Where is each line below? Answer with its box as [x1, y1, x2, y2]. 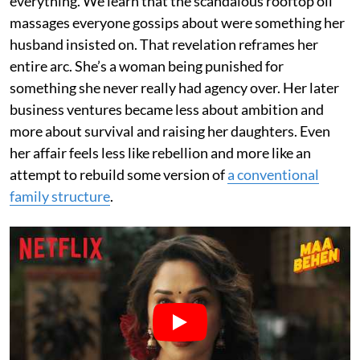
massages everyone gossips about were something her [10, 14, 345, 31]
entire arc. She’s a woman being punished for [10, 57, 284, 75]
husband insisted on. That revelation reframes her [10, 35, 318, 53]
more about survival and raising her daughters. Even [10, 122, 330, 140]
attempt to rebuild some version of [10, 166, 227, 183]
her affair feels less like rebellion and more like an [10, 144, 311, 162]
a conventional [227, 166, 319, 183]
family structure [10, 187, 110, 205]
